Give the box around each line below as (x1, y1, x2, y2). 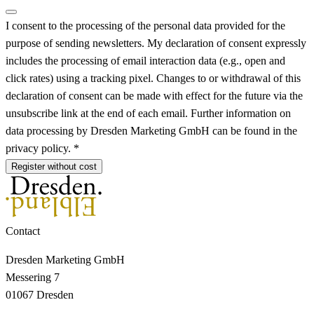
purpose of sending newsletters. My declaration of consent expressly (6, 36, 306, 49)
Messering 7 (6, 271, 60, 283)
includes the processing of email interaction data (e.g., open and (6, 54, 285, 67)
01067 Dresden (6, 288, 74, 301)
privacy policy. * (6, 142, 79, 154)
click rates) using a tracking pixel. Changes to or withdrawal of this (6, 71, 301, 84)
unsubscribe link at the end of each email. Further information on (6, 107, 291, 119)
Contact (6, 224, 40, 237)
